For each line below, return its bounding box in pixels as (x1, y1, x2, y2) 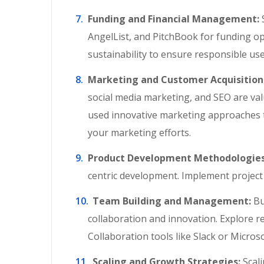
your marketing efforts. (88, 126, 191, 139)
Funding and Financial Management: (88, 12, 259, 25)
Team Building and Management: (88, 194, 251, 207)
